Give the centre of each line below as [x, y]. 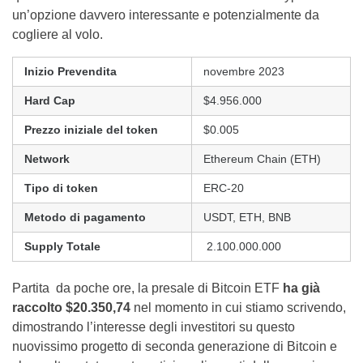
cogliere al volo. [58, 35]
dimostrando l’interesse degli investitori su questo [154, 327]
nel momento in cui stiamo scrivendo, [238, 308]
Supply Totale [62, 247]
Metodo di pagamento [85, 218]
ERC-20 [224, 188]
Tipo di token [61, 188]
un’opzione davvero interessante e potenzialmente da [166, 15]
